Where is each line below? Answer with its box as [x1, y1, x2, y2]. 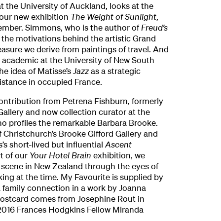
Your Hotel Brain [29, 150, 93, 161]
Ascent [105, 139, 132, 150]
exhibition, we [93, 150, 145, 161]
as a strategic [90, 66, 141, 76]
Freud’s [141, 22, 168, 33]
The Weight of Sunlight [70, 11, 156, 22]
